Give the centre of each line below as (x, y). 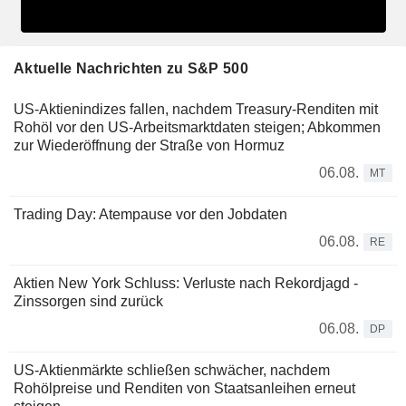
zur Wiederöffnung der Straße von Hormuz (149, 145)
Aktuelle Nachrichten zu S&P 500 (131, 68)
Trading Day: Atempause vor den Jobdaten (150, 214)
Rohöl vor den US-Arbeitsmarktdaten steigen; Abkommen (197, 127)
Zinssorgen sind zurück (88, 301)
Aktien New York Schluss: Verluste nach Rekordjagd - (186, 283)
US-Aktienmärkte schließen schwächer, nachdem (172, 370)
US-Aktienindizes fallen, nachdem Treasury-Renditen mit (196, 109)
